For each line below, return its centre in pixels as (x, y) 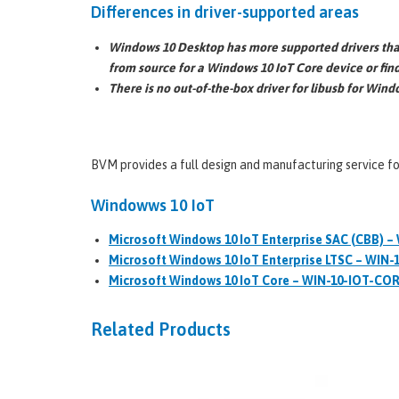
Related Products (161, 329)
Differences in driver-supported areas (225, 12)
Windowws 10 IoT (153, 205)
